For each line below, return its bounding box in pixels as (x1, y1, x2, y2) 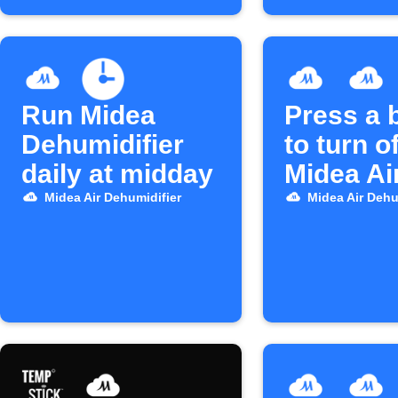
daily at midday (21, 159, 213, 188)
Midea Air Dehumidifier (44, 190, 181, 204)
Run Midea (21, 100, 155, 130)
